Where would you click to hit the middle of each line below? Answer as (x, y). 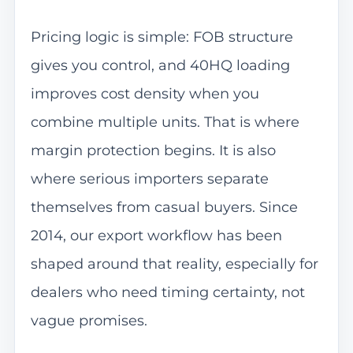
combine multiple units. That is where (165, 123)
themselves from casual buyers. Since (164, 208)
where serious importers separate (149, 179)
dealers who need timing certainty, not (167, 293)
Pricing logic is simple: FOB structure (162, 37)
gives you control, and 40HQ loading (160, 66)
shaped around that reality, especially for (174, 264)
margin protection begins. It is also (153, 151)
